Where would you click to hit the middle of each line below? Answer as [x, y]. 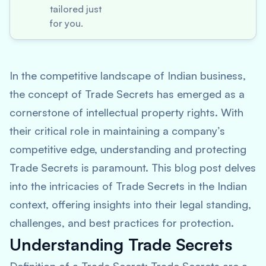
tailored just [76, 9]
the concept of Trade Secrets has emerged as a [127, 94]
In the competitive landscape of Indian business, [128, 75]
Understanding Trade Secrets [121, 244]
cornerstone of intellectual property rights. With [126, 112]
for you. [66, 23]
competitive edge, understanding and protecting [128, 149]
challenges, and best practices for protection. [122, 223]
